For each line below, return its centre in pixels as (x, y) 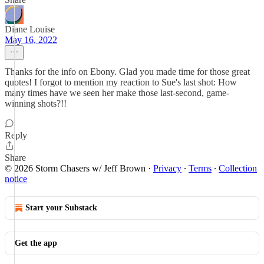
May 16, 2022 (31, 40)
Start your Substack (61, 208)
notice (16, 179)
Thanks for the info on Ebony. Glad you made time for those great (127, 72)
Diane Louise (30, 29)
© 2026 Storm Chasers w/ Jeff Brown (75, 168)
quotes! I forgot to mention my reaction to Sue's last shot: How (121, 82)
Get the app (36, 243)
